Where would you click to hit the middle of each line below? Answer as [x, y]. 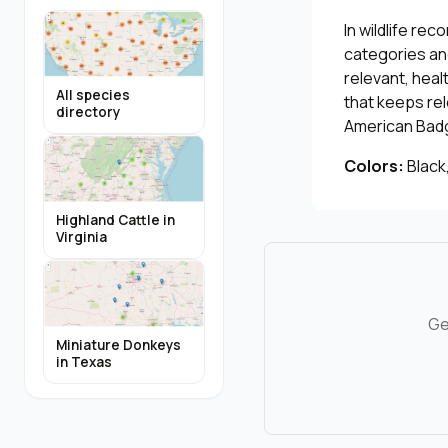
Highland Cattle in [115, 219]
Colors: [374, 165]
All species [93, 95]
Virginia [81, 236]
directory [88, 112]
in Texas [84, 361]
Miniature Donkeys [118, 344]
